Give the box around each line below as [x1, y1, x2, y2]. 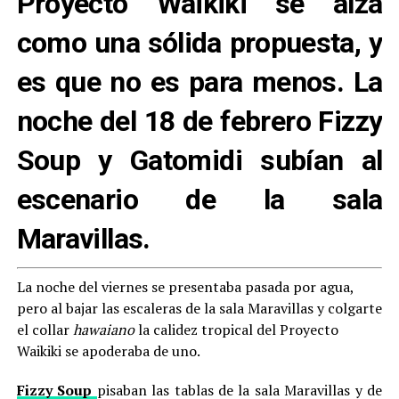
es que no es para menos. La [16, 65, 383, 99]
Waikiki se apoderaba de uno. [16, 341, 200, 361]
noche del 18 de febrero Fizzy [16, 104, 383, 138]
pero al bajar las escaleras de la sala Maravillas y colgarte [16, 298, 382, 318]
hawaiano [72, 320, 134, 339]
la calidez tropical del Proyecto [134, 320, 338, 339]
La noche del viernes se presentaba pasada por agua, [16, 277, 354, 297]
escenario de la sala [16, 183, 383, 216]
